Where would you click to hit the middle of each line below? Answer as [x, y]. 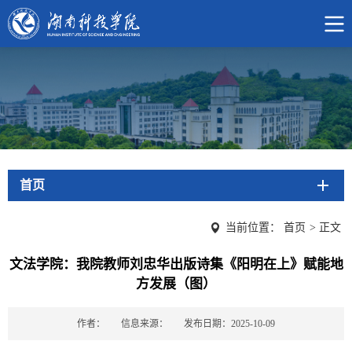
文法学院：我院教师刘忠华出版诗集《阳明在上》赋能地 [176, 264]
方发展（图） [176, 284]
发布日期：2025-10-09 [229, 323]
